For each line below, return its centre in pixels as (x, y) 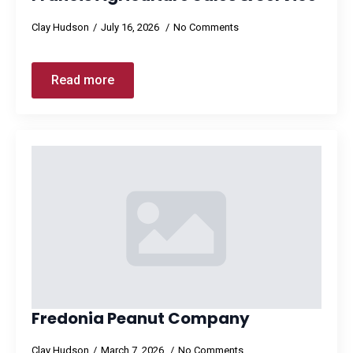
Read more (83, 80)
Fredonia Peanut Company (141, 318)
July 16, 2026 (131, 27)
